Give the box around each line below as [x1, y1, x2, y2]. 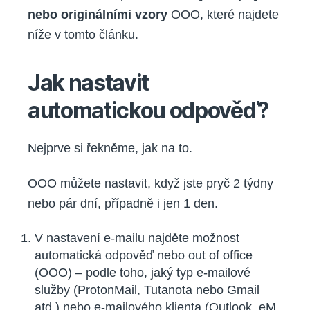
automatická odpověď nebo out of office [35, 248, 253, 262]
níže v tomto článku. [28, 27, 138, 42]
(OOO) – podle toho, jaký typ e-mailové [35, 265, 250, 280]
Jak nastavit [28, 69, 149, 96]
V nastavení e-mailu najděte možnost [35, 230, 239, 245]
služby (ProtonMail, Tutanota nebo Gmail [35, 282, 259, 297]
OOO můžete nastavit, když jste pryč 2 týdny [28, 176, 273, 191]
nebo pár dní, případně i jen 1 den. [28, 197, 218, 211]
